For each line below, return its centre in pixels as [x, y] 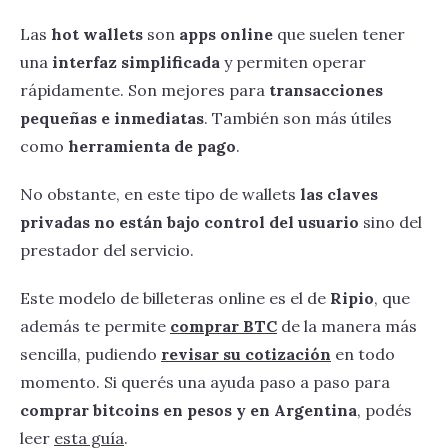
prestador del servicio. [107, 250]
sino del [390, 222]
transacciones [326, 90]
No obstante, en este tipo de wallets [160, 194]
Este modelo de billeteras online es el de [175, 298]
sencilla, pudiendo [90, 354]
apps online [226, 34]
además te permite [95, 326]
